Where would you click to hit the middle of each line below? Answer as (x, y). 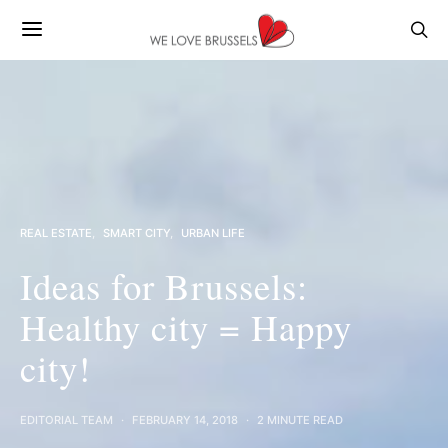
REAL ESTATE (56, 233)
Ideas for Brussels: (164, 285)
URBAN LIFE (213, 233)
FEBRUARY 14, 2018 (185, 420)
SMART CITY (136, 233)
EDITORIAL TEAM (66, 420)
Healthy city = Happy (186, 326)
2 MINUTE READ (300, 420)
